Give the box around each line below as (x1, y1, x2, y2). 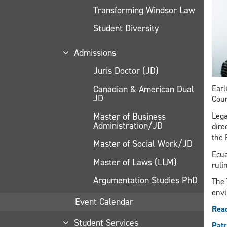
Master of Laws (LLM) (93, 156, 177, 168)
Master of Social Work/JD (93, 137, 193, 150)
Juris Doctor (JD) (93, 64, 159, 77)
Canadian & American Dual (93, 83, 194, 95)
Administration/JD (93, 119, 163, 132)
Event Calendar (75, 195, 133, 208)
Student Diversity (93, 22, 159, 34)
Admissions (73, 46, 116, 59)
